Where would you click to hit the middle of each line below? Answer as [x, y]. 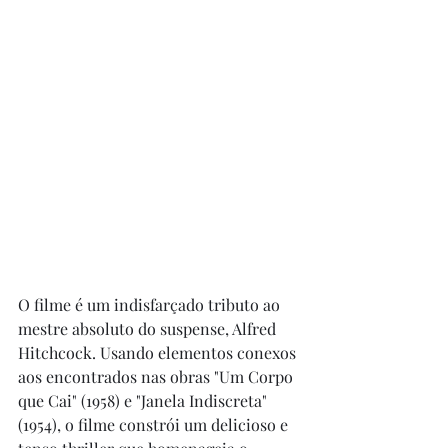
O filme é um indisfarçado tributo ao [151, 305]
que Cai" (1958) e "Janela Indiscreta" [144, 401]
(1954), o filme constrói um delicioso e [155, 425]
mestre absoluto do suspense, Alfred [149, 329]
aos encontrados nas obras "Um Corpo [157, 377]
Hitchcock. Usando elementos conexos [159, 353]
